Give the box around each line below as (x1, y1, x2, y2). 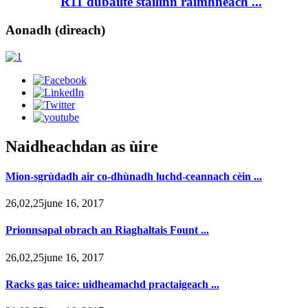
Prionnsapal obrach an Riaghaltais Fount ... (5, 224, 209, 236)
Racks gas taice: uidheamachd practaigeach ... (5, 278, 219, 291)
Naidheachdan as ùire (5, 137, 158, 155)
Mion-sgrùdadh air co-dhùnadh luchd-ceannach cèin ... (5, 170, 262, 182)
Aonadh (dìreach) (5, 23, 105, 38)
